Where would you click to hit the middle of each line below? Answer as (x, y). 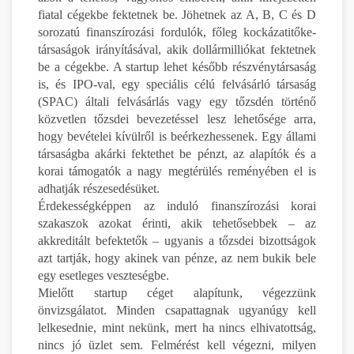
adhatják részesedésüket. (99, 188)
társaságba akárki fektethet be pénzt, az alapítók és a (177, 153)
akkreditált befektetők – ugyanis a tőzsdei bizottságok (177, 240)
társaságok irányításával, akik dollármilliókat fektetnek (177, 49)
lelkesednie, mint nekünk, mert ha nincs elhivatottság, (177, 327)
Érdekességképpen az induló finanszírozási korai (177, 205)
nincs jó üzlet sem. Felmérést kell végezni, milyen (177, 345)
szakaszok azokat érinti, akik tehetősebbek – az (177, 223)
